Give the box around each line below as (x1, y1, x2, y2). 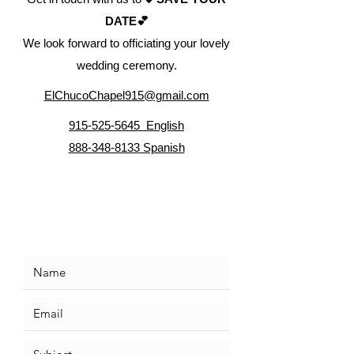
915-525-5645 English (69, 118, 184, 132)
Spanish (139, 140, 185, 154)
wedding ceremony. (76, 58, 177, 72)
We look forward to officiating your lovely (23, 36, 230, 50)
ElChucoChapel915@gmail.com (43, 88, 209, 102)
